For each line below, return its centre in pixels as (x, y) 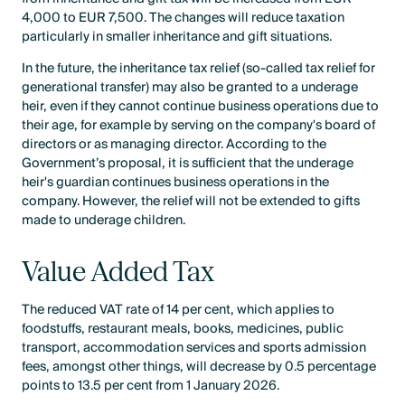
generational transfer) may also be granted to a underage (190, 88)
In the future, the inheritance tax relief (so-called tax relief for (199, 69)
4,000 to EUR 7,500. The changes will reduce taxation (184, 18)
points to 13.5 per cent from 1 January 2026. (151, 385)
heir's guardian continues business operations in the (176, 183)
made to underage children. (104, 221)
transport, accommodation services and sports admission (194, 347)
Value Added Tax (118, 271)
